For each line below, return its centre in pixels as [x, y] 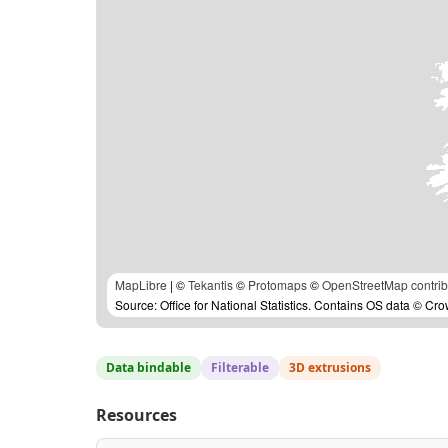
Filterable [240, 367]
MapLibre [141, 284]
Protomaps [277, 284]
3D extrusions [330, 367]
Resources [136, 415]
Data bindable [148, 367]
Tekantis [210, 284]
